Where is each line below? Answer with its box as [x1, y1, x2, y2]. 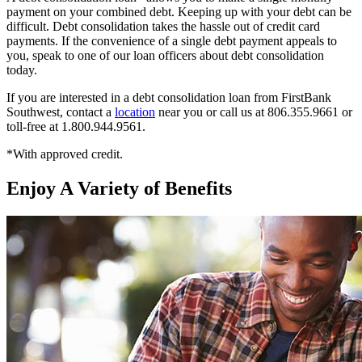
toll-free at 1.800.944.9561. [6, 120, 145, 134]
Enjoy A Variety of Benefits [6, 178, 232, 200]
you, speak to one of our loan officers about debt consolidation [6, 48, 324, 63]
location [115, 105, 155, 120]
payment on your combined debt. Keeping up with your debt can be [6, 5, 351, 19]
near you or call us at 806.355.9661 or [155, 105, 352, 120]
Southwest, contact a [6, 105, 115, 120]
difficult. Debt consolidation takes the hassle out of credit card [6, 19, 320, 34]
